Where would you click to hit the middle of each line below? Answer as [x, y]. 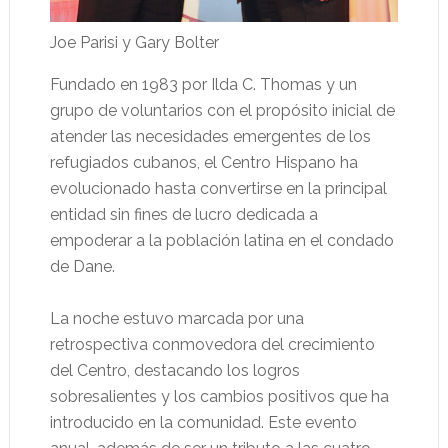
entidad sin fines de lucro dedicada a [183, 215]
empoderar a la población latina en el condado [221, 241]
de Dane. [82, 267]
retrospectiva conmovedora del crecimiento [212, 345]
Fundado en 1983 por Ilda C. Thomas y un [203, 85]
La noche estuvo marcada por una [176, 319]
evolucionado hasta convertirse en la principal [218, 189]
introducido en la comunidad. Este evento [203, 423]
